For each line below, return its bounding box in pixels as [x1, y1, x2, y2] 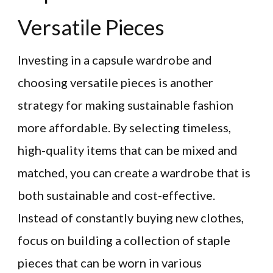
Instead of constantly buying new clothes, [18, 210, 244, 225]
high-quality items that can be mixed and [18, 143, 238, 158]
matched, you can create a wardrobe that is [18, 165, 250, 180]
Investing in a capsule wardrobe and [18, 52, 212, 68]
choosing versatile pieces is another [18, 75, 213, 90]
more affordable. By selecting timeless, [18, 120, 231, 135]
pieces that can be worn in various [18, 255, 202, 271]
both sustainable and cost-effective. [18, 188, 215, 203]
